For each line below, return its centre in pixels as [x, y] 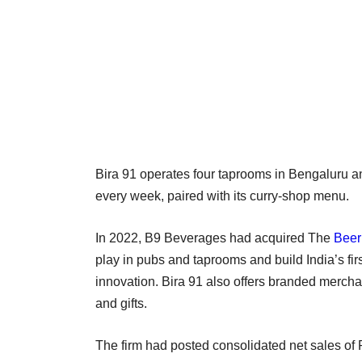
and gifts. [123, 303]
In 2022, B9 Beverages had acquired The [215, 238]
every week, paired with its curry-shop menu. [225, 196]
